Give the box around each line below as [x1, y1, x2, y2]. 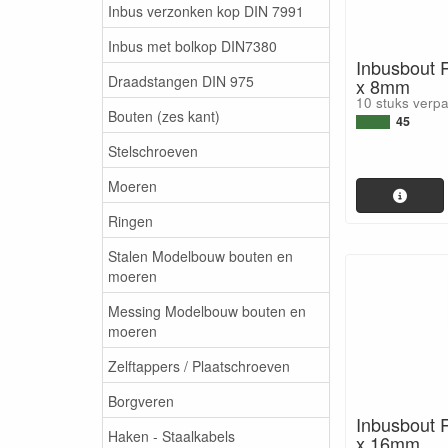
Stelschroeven [108, 140, 198, 161]
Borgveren [108, 390, 174, 411]
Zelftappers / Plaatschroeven [108, 355, 290, 376]
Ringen [108, 210, 153, 231]
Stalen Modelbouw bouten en [108, 245, 293, 266]
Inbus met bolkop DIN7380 [108, 35, 277, 56]
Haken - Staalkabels [108, 425, 235, 446]
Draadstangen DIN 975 [108, 70, 254, 91]
